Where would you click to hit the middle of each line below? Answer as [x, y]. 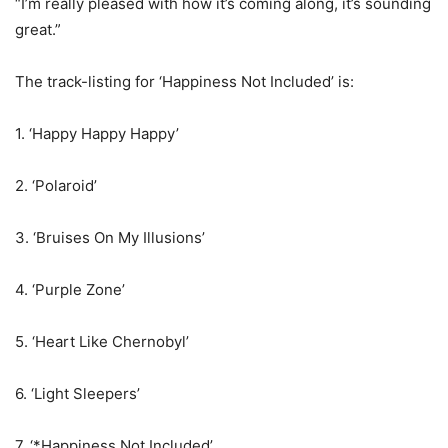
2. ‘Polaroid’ [56, 185]
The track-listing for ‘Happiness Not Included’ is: [184, 81]
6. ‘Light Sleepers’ [77, 393]
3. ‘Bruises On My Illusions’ [110, 237]
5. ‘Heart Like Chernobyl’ [102, 341]
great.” [38, 29]
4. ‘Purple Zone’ [70, 289]
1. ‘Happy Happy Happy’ [97, 133]
